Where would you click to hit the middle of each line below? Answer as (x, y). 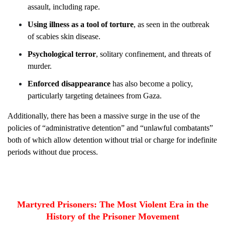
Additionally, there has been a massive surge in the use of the (104, 116)
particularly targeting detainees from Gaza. (95, 96)
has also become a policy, (152, 84)
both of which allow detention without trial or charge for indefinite (113, 140)
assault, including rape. (64, 7)
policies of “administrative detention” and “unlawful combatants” (111, 128)
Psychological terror (62, 54)
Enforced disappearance (70, 84)
